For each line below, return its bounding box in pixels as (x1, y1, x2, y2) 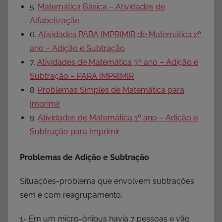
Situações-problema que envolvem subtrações (20, 176, 194, 186)
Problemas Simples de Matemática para (38, 85, 184, 95)
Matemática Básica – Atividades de (38, 2, 165, 12)
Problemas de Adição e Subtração (20, 153, 149, 163)
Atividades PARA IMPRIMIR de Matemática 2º (38, 30, 201, 40)
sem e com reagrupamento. (20, 190, 122, 200)
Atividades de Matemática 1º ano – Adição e (38, 113, 198, 123)
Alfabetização (30, 16, 80, 26)
